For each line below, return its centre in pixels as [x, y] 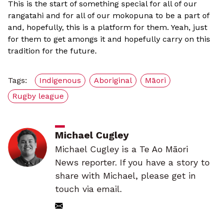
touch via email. [88, 189]
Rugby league [38, 96]
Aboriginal [113, 80]
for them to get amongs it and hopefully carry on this [109, 39]
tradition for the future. [52, 51]
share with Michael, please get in [125, 176]
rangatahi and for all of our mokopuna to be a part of [109, 15]
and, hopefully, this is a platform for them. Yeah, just [108, 27]
